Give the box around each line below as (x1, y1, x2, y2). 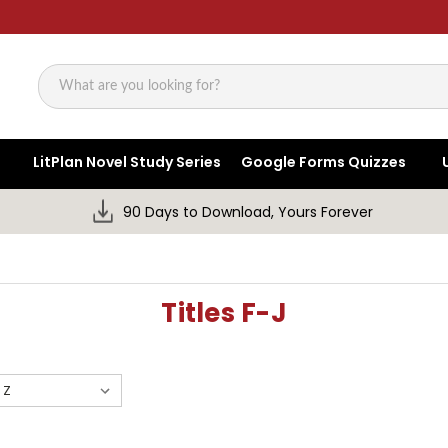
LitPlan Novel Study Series (33, 152, 222, 173)
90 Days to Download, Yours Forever (123, 202, 374, 223)
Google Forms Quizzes (241, 152, 407, 173)
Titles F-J (161, 295, 287, 332)
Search (38, 86, 88, 107)
